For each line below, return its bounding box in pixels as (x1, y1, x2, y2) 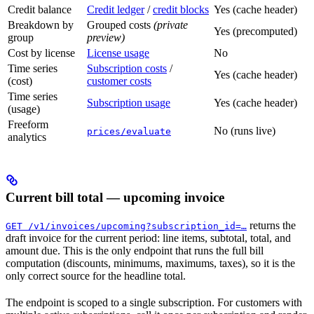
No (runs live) (214, 124, 275, 137)
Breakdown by (8, 18, 74, 31)
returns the (247, 219, 296, 232)
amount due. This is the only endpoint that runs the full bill (6, 245, 264, 257)
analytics (8, 130, 46, 143)
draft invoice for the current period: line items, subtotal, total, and (6, 232, 291, 245)
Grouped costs (87, 18, 153, 31)
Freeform (8, 118, 48, 130)
